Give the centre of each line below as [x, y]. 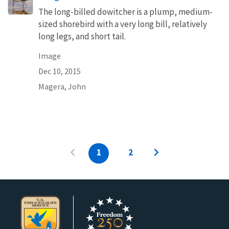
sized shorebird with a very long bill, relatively [123, 24]
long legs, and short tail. [82, 36]
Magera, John [62, 86]
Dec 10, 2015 [60, 71]
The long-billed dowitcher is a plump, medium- [125, 12]
